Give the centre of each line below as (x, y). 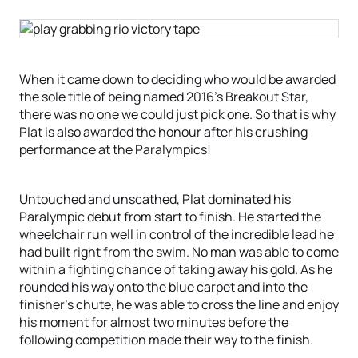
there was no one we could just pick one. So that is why (177, 114)
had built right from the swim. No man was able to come (179, 252)
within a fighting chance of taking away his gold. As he (176, 269)
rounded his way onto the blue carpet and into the (163, 287)
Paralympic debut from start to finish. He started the (170, 217)
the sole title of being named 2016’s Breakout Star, (164, 97)
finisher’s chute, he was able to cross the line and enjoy (179, 304)
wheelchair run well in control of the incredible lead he (177, 234)
